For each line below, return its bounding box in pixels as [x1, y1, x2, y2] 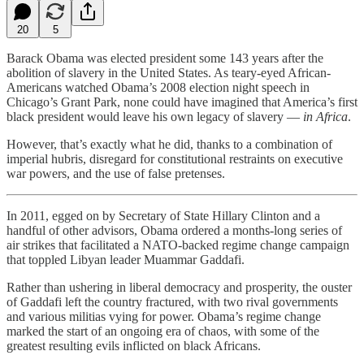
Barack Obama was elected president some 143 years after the [6, 50, 323, 65]
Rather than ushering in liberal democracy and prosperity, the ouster [6, 279, 352, 294]
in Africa [303, 109, 348, 123]
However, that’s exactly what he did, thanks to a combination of [6, 136, 332, 151]
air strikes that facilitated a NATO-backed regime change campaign [6, 237, 349, 252]
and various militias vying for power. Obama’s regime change [6, 309, 321, 323]
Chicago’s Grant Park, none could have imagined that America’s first [6, 94, 357, 109]
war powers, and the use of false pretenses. [6, 166, 225, 180]
